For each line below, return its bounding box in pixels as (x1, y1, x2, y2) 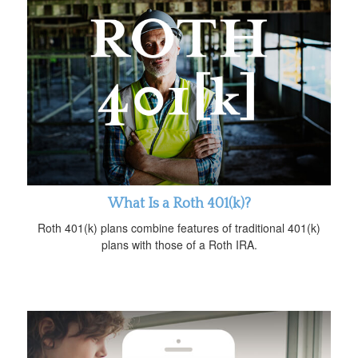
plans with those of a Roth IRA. (101, 237, 257, 253)
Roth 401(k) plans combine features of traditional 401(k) (38, 220, 320, 237)
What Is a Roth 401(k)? (107, 196, 251, 213)
